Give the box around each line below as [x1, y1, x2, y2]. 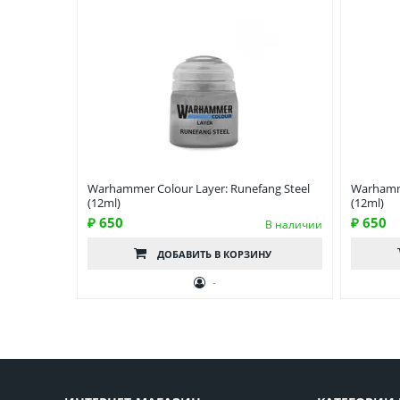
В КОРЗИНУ [214, 247, 272, 262]
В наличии [265, 217, 322, 233]
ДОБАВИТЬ [157, 247, 215, 262]
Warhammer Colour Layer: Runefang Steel [87, 180, 310, 197]
